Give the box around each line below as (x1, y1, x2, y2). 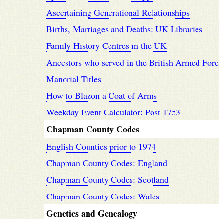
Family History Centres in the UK (46, 40, 167, 51)
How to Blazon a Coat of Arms (46, 89, 157, 101)
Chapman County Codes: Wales (46, 190, 159, 202)
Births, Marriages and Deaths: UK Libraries (46, 23, 202, 35)
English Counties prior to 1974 (46, 140, 156, 152)
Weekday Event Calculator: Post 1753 (46, 106, 180, 118)
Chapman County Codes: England (46, 157, 167, 169)
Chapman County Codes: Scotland (46, 174, 169, 185)
